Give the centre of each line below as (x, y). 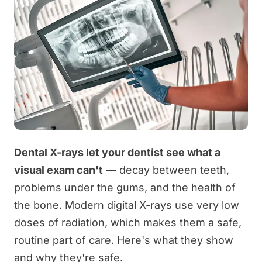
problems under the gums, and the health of (125, 187)
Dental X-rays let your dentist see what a (117, 152)
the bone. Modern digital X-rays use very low (127, 205)
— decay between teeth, (166, 170)
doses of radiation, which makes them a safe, (128, 222)
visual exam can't (58, 170)
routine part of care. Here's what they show (124, 240)
